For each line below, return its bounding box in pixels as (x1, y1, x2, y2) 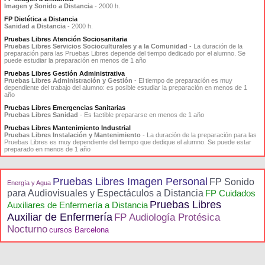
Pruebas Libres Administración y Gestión (4, 77, 132, 84)
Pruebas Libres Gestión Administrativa (4, 70, 125, 77)
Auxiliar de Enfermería (7, 211, 112, 223)
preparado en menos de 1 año (4, 146, 92, 153)
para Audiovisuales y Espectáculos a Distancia (7, 188, 203, 198)
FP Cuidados (205, 188, 256, 198)
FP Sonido (209, 177, 254, 187)
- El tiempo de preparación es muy (132, 77, 232, 84)
